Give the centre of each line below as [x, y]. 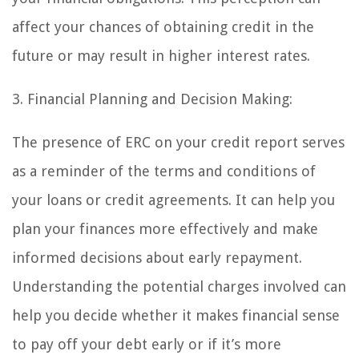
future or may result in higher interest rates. [161, 55]
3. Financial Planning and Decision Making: [152, 99]
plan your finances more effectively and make [165, 228]
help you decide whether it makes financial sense [176, 315]
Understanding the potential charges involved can [179, 286]
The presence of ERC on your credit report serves [178, 142]
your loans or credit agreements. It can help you [173, 200]
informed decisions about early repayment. [157, 257]
